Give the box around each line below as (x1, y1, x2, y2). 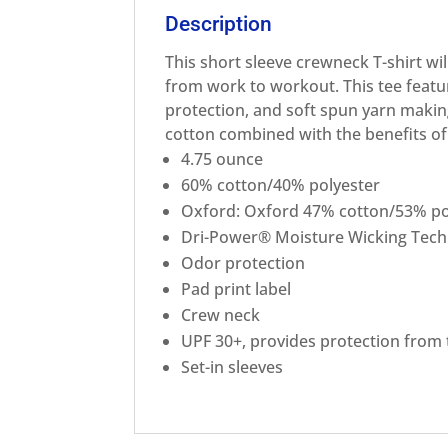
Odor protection (181, 252, 306, 274)
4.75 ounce (181, 148, 264, 170)
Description (165, 12, 273, 36)
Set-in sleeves (181, 356, 284, 378)
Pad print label (181, 278, 292, 300)
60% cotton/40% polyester (181, 174, 381, 196)
